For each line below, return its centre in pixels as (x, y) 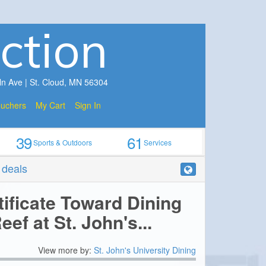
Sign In (88, 105)
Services (158, 142)
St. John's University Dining (145, 250)
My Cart (50, 105)
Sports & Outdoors (62, 142)
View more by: (66, 250)
